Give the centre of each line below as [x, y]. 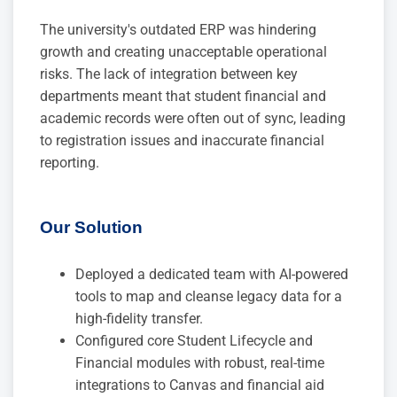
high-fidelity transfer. [139, 319]
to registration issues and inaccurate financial [182, 140]
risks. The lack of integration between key [169, 74]
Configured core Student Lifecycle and [194, 341]
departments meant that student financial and [183, 96]
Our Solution [91, 227]
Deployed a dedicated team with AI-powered [212, 275]
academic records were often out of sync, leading [193, 118]
